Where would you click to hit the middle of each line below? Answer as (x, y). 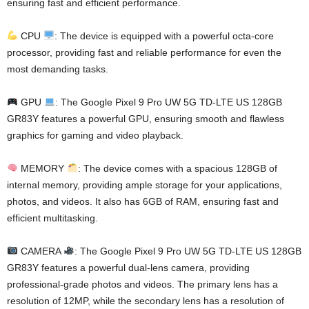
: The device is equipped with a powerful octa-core (164, 36)
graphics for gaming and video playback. (95, 136)
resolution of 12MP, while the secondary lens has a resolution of (146, 301)
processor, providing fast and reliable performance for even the (144, 53)
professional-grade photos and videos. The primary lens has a (142, 285)
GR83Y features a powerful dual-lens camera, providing (128, 268)
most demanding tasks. (58, 69)
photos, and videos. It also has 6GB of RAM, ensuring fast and (143, 202)
